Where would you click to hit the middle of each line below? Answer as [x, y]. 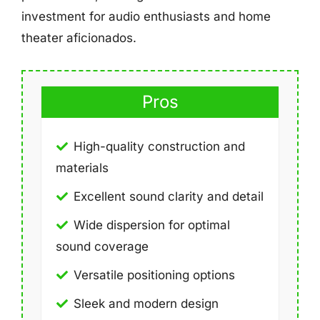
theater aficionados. [79, 37]
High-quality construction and [159, 146]
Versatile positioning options [154, 275]
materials [82, 168]
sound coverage [102, 246]
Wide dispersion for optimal [152, 225]
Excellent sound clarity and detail [169, 196]
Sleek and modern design [146, 304]
